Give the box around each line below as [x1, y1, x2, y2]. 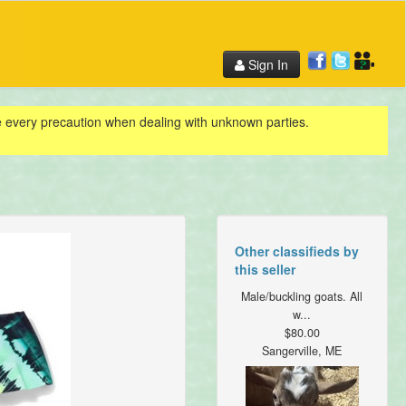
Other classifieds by [234, 242, 359, 261]
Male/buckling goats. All [241, 288, 363, 305]
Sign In [245, 55, 288, 73]
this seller [234, 260, 295, 279]
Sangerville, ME [262, 343, 343, 360]
